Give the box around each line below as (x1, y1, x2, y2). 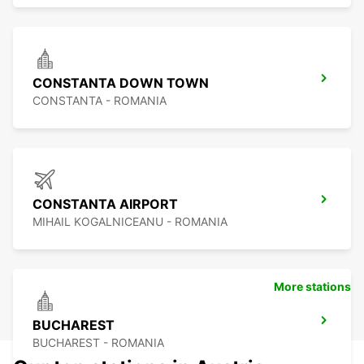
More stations (274, 279, 351, 294)
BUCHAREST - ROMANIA (32, 336, 164, 350)
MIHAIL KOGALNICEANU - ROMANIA (32, 214, 227, 229)
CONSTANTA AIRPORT (32, 196, 178, 213)
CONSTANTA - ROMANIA (32, 93, 167, 108)
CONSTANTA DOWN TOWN (32, 75, 209, 92)
